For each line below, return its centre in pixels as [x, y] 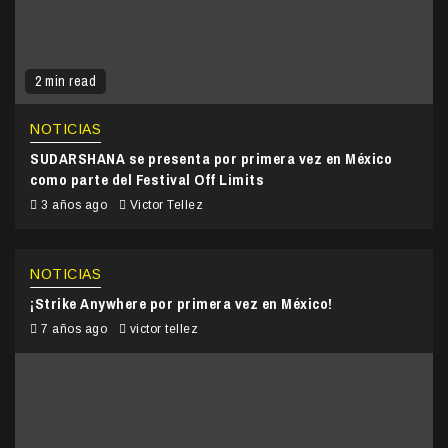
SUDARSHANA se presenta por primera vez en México [211, 158]
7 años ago [74, 328]
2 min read [65, 80]
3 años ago [74, 204]
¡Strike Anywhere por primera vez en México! [181, 303]
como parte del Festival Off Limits [147, 179]
